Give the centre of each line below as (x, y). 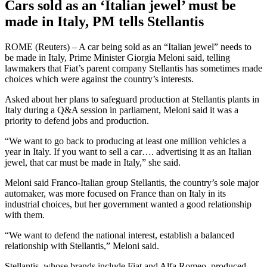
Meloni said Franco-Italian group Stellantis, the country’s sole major (132, 182)
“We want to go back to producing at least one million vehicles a (125, 141)
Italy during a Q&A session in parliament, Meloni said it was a (122, 110)
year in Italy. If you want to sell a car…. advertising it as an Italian (128, 151)
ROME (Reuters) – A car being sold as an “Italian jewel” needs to (128, 46)
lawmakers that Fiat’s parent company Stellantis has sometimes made (133, 68)
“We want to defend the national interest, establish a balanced (119, 235)
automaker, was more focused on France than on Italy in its (115, 193)
